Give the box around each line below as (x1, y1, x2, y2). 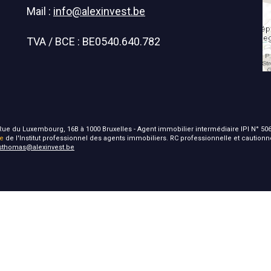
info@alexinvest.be (53, 5, 145, 18)
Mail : (27, 5, 53, 18)
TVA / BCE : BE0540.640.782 (27, 35, 160, 48)
